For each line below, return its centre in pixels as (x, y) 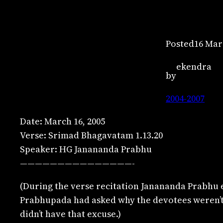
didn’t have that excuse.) (70, 214)
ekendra (194, 67)
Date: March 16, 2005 (62, 121)
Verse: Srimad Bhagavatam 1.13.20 (91, 135)
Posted (180, 44)
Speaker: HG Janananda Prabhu (86, 149)
